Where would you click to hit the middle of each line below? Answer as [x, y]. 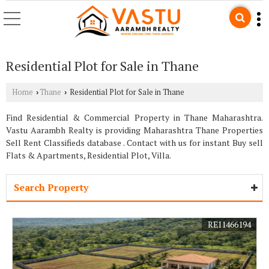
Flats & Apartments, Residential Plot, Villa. [89, 155]
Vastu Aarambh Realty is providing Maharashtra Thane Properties [134, 130]
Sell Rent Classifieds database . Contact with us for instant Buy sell [134, 143]
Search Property [51, 187]
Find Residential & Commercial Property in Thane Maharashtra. [134, 117]
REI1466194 [229, 224]
